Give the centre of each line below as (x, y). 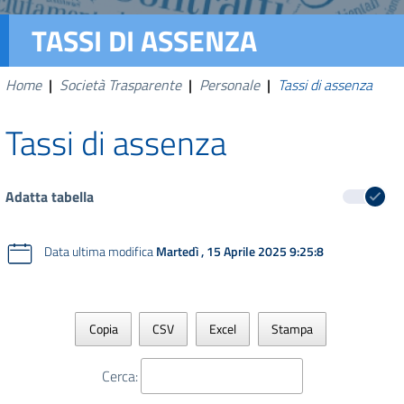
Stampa (293, 329)
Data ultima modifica (99, 251)
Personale (230, 85)
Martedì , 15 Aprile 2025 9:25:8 (240, 251)
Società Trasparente (120, 85)
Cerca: (119, 376)
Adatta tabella (51, 197)
